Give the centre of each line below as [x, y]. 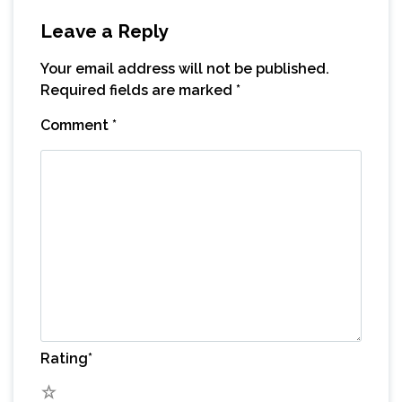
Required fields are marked [138, 90]
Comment [76, 125]
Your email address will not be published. [185, 68]
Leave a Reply [104, 31]
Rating [64, 358]
